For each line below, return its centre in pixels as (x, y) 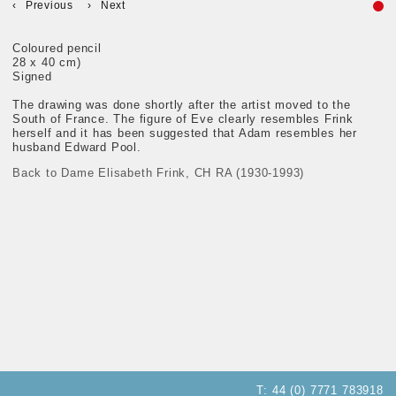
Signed (32, 77)
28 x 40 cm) (47, 63)
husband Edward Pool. (77, 148)
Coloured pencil (57, 49)
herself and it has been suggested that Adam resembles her (185, 133)
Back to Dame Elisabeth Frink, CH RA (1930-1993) (159, 173)
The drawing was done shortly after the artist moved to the (182, 105)
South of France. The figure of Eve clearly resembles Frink (183, 119)
